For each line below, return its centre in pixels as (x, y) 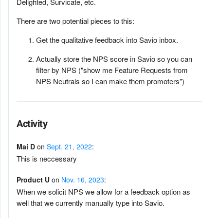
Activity (32, 124)
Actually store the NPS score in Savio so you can (114, 59)
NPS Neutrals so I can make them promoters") (110, 81)
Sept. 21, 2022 (69, 146)
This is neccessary (47, 158)
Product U (33, 180)
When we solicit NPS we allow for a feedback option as (103, 191)
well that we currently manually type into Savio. (91, 203)
